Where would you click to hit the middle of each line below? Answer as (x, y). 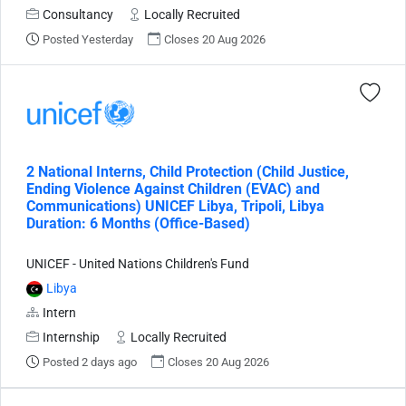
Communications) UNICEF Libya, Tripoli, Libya (175, 206)
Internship (71, 337)
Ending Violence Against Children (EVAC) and (173, 188)
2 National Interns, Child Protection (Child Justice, (188, 171)
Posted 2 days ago (90, 362)
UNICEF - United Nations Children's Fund (138, 264)
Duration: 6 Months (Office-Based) (138, 223)
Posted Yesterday (88, 39)
